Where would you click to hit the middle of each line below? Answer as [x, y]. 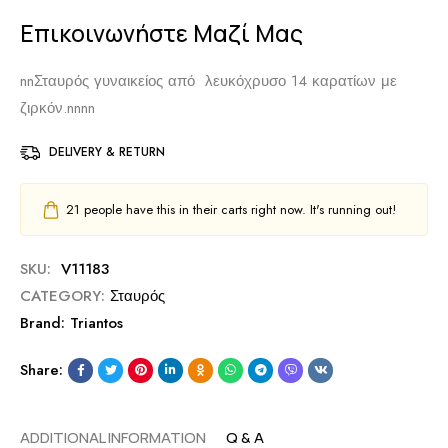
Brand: [45, 323]
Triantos [96, 323]
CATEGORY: [62, 296]
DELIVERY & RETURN [107, 152]
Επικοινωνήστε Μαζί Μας [161, 33]
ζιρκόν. [43, 108]
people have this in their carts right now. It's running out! [238, 210]
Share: [41, 370]
